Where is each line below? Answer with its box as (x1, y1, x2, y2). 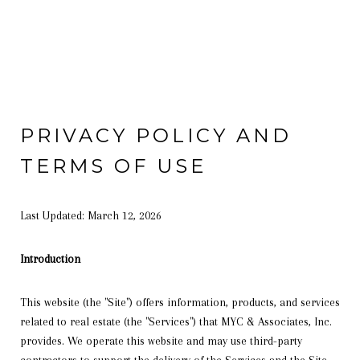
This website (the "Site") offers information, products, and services (20, 296, 340, 309)
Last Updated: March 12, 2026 (20, 209, 162, 222)
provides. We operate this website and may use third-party (20, 334, 302, 347)
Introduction (20, 252, 80, 265)
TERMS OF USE (20, 154, 207, 178)
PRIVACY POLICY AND (20, 124, 292, 147)
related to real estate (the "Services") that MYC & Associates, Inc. (20, 315, 332, 328)
